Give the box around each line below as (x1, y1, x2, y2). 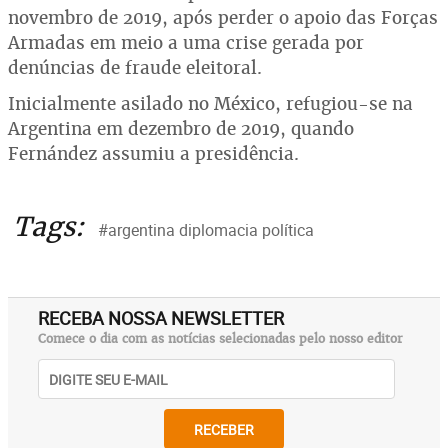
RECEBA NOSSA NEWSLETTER (38, 306, 284, 330)
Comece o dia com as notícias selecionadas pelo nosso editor (38, 331, 403, 347)
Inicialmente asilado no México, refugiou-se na (8, 92, 413, 115)
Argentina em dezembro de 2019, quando (8, 117, 354, 140)
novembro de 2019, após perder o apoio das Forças (8, 6, 438, 29)
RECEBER (194, 419, 254, 439)
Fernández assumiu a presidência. (8, 142, 299, 165)
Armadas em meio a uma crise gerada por (8, 31, 364, 54)
